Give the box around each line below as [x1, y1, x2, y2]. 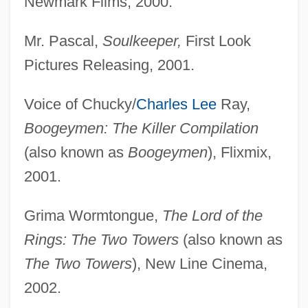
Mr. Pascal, [23, 32, 102, 49]
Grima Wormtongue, [23, 206, 162, 224]
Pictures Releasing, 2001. [23, 56, 195, 74]
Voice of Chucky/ [23, 95, 136, 113]
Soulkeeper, [102, 32, 181, 49]
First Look [181, 32, 251, 49]
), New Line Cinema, [131, 254, 267, 272]
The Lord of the [162, 206, 263, 224]
